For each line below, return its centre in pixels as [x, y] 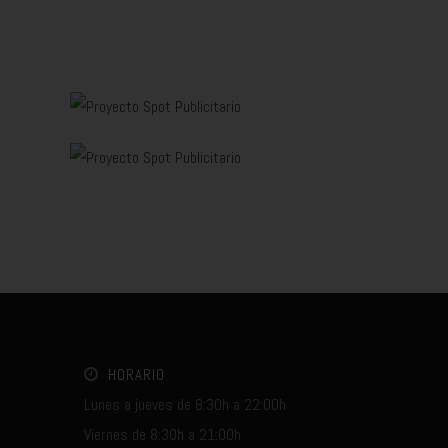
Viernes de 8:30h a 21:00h [162, 434]
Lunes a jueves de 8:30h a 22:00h [184, 404]
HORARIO [136, 374]
